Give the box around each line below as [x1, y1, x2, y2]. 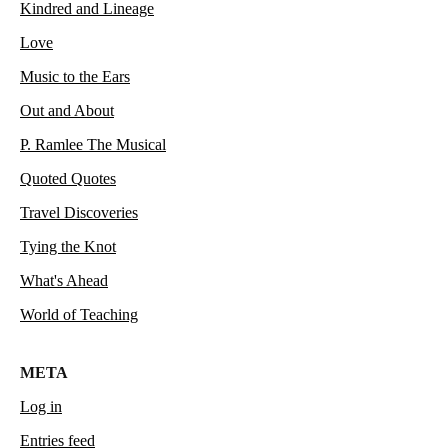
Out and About [20, 102, 114, 120]
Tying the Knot [20, 238, 116, 256]
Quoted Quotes [20, 170, 116, 188]
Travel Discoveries [20, 204, 138, 222]
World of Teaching [20, 306, 138, 324]
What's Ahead [20, 272, 108, 290]
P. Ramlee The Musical [20, 136, 166, 154]
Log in [20, 398, 62, 416]
